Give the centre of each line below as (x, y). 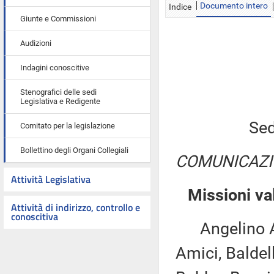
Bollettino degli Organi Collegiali (74, 150)
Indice (180, 7)
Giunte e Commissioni (58, 19)
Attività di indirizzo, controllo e (76, 207)
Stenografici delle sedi (58, 92)
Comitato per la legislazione (68, 126)
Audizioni (36, 43)
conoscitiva (35, 217)
